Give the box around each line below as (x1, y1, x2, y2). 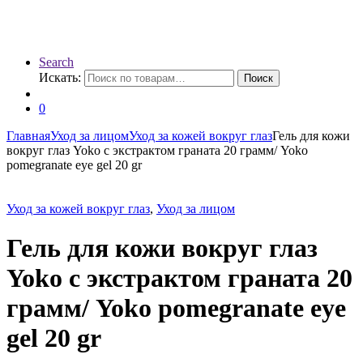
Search (39, 55, 74, 69)
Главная (6, 129, 50, 143)
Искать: (39, 70, 81, 84)
